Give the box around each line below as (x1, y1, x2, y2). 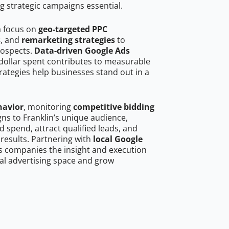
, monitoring (24, 101, 73, 113)
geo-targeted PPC (38, 24, 107, 35)
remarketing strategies (21, 34, 115, 46)
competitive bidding (73, 101, 154, 113)
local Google (93, 133, 143, 145)
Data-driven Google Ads (34, 45, 130, 57)
